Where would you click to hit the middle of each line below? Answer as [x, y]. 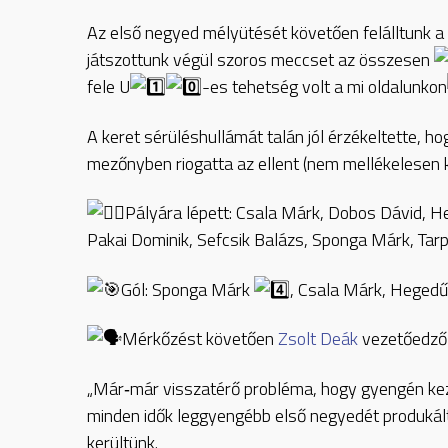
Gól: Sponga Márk [187, 289]
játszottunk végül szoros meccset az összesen [260, 60]
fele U [108, 87]
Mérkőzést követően [200, 339]
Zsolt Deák [318, 339]
